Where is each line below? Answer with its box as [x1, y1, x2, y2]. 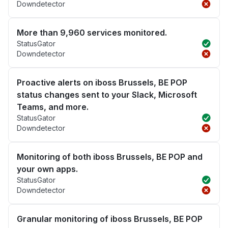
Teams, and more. [17, 102, 89, 112]
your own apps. [17, 164, 78, 175]
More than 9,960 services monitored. [17, 27, 167, 38]
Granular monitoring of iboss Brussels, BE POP [17, 214, 203, 224]
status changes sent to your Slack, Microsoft [17, 90, 197, 100]
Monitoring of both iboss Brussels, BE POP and [17, 152, 203, 162]
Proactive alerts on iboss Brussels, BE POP [17, 77, 187, 88]
